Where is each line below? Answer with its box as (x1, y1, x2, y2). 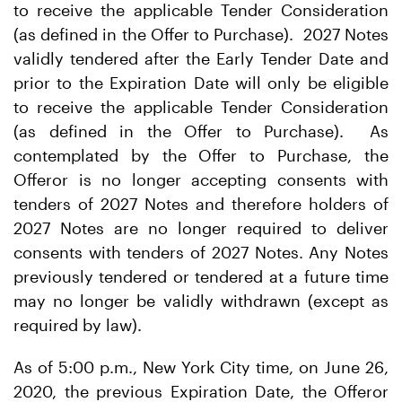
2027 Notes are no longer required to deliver (13, 218, 389, 238)
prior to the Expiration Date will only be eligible (13, 73, 389, 92)
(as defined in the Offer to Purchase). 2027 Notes (13, 24, 389, 44)
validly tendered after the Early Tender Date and (13, 48, 389, 68)
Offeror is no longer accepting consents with (13, 170, 389, 189)
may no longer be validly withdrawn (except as (13, 291, 389, 310)
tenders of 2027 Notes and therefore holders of (13, 194, 389, 214)
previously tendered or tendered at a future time (13, 267, 389, 286)
